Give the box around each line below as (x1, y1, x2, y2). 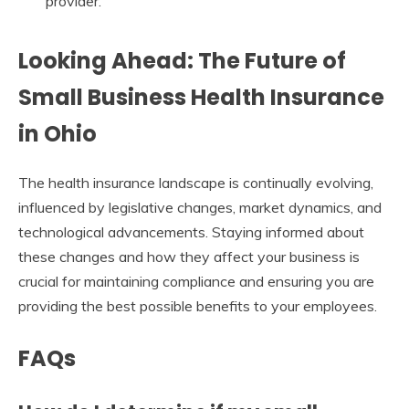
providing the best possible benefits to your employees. (18, 297, 377, 316)
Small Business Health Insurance (18, 82, 384, 113)
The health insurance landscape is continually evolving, (18, 173, 373, 193)
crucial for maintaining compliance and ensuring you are (18, 272, 374, 291)
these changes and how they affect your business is (18, 247, 360, 267)
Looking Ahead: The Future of (18, 46, 346, 77)
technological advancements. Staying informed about (18, 223, 364, 242)
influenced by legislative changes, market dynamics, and (18, 198, 382, 217)
